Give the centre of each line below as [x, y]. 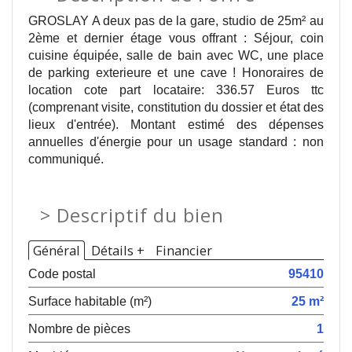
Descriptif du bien [140, 215]
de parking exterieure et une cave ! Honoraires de [176, 72]
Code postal [62, 273]
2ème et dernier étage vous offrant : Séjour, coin [176, 38]
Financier [184, 250]
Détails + [118, 250]
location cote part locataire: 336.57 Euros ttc [176, 90]
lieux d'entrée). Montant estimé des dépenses [176, 124]
